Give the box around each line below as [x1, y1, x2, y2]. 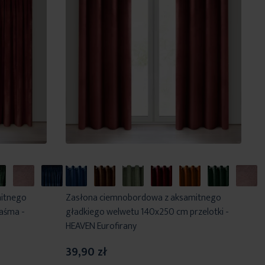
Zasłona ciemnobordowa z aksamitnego [65, 190, 221, 206]
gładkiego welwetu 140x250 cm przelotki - [65, 204, 229, 221]
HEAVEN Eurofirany [65, 218, 137, 235]
